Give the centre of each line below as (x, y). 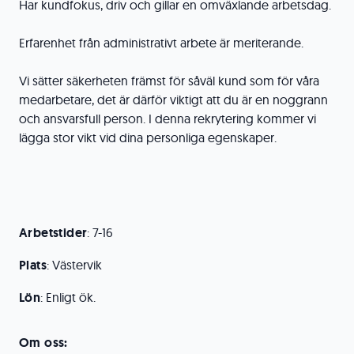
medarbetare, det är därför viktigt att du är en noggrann (173, 100)
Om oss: (43, 343)
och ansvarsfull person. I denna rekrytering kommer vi (168, 119)
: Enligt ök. (68, 297)
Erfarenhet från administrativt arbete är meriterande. (161, 43)
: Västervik (74, 265)
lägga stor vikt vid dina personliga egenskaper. (148, 137)
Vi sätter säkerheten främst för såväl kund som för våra (169, 81)
